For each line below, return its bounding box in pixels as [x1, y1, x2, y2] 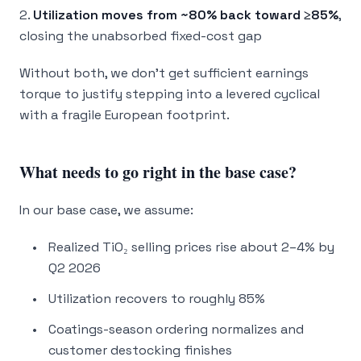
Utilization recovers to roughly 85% [48, 290, 265, 307]
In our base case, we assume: [19, 201, 193, 218]
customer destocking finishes [48, 342, 232, 359]
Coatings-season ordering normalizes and [48, 321, 304, 338]
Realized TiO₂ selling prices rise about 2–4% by [48, 239, 334, 255]
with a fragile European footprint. [19, 106, 230, 123]
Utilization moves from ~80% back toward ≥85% [33, 6, 338, 23]
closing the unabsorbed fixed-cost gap [19, 27, 262, 44]
